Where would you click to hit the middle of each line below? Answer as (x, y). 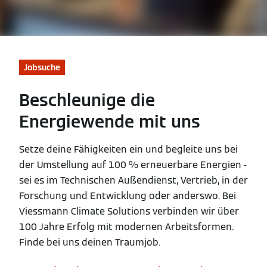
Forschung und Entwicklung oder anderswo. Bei (128, 196)
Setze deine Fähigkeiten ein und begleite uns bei (128, 150)
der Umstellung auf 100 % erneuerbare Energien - (133, 165)
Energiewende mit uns (110, 122)
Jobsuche (42, 68)
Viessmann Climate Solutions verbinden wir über (129, 212)
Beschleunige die (87, 100)
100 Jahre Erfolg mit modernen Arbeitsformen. (126, 227)
